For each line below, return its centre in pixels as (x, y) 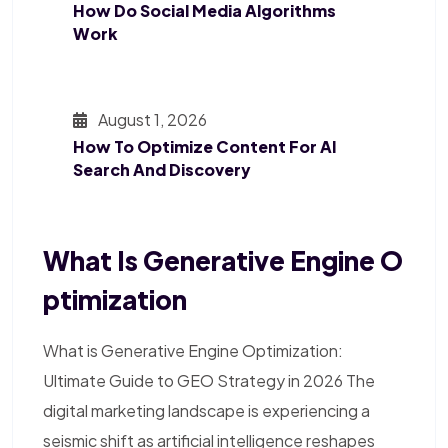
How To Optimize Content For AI (205, 147)
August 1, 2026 (151, 120)
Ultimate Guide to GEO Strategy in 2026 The (209, 381)
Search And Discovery (162, 170)
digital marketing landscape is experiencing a (206, 411)
